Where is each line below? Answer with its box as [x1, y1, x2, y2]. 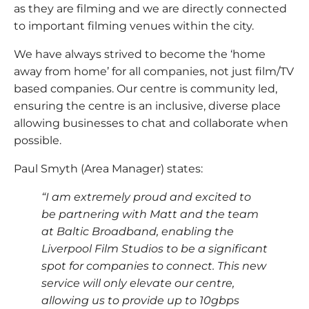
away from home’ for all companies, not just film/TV [14, 64, 294, 78]
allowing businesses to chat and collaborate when [14, 116, 288, 130]
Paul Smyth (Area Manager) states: [14, 161, 203, 175]
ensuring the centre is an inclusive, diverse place [14, 99, 281, 112]
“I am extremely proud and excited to [41, 190, 251, 203]
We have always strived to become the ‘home [14, 47, 266, 61]
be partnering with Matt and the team [41, 207, 259, 221]
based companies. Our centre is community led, [14, 81, 277, 95]
